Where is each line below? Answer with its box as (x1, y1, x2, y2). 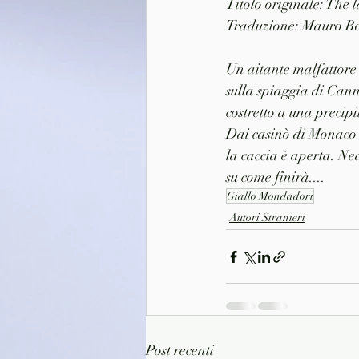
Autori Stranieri (229, 211, 305, 225)
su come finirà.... (226, 168, 325, 187)
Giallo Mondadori (227, 189, 313, 204)
